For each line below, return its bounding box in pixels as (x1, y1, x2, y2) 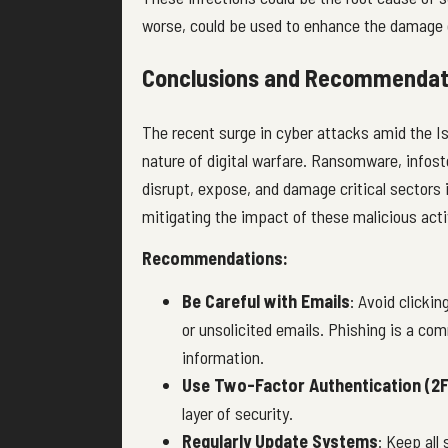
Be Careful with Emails (182, 289, 350, 312)
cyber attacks (276, 120, 369, 143)
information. (182, 345, 264, 368)
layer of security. (182, 401, 293, 424)
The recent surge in (142, 120, 276, 143)
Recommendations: (142, 247, 288, 270)
